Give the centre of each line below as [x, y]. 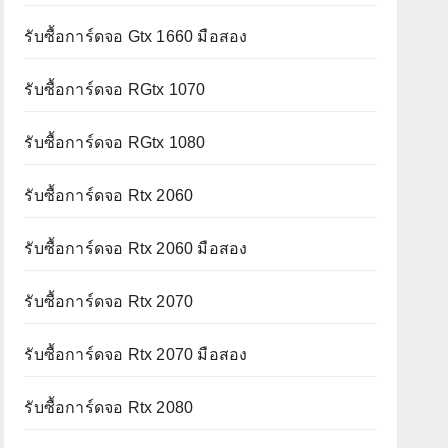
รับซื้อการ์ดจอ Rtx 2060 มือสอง [136, 248]
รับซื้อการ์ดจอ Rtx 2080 [109, 407]
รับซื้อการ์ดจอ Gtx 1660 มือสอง [136, 36]
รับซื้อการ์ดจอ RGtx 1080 [115, 142]
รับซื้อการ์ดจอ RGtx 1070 [115, 89]
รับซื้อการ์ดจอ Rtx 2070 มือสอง [136, 354]
